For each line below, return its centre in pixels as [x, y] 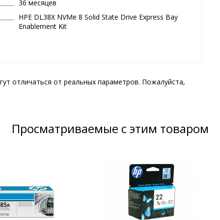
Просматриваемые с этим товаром [110, 129]
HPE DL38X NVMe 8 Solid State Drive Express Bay [98, 17]
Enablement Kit [43, 27]
